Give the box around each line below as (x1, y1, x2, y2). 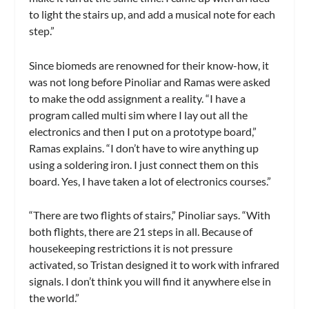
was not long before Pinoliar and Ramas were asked (29, 74, 271, 88)
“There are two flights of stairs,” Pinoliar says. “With (29, 208, 271, 222)
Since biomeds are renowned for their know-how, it (29, 58, 270, 72)
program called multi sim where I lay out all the (29, 108, 248, 121)
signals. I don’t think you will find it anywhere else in (29, 275, 272, 288)
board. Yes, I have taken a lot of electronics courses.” (29, 174, 272, 188)
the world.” (29, 291, 80, 305)
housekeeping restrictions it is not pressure (29, 241, 233, 255)
